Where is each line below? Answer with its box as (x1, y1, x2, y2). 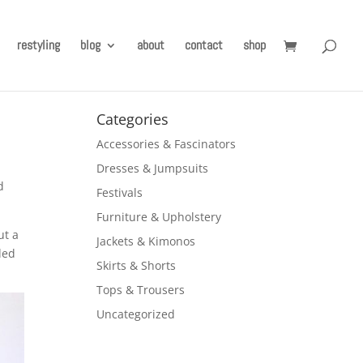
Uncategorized (96, 306, 176, 322)
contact (185, 36, 223, 53)
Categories (96, 109, 169, 129)
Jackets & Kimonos (96, 233, 196, 249)
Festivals (96, 185, 143, 200)
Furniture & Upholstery (96, 209, 222, 224)
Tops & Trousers (96, 282, 186, 297)
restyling (17, 36, 60, 53)
